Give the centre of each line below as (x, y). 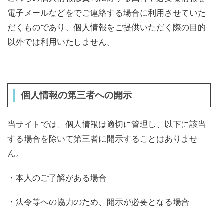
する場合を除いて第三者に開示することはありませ (102, 139)
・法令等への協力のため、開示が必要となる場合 (98, 202)
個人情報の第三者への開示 (76, 95)
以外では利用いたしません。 (61, 42)
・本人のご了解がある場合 (57, 178)
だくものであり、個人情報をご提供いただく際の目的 (107, 27)
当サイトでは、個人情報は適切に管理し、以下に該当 (107, 124)
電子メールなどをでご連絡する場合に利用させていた (107, 13)
